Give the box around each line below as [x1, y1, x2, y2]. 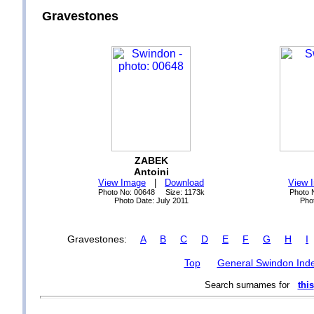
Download [165, 177, 204, 188]
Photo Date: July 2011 [114, 196, 189, 205]
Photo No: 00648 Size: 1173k [97, 188, 205, 196]
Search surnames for [204, 280, 298, 290]
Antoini [133, 166, 169, 177]
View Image [98, 177, 146, 188]
